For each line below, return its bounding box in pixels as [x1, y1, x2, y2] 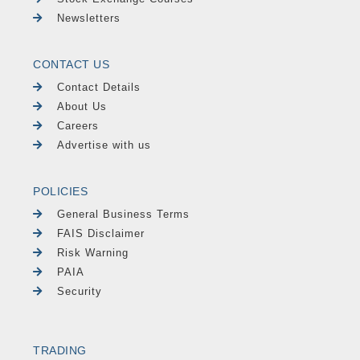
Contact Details [57, 80, 141, 93]
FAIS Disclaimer [57, 227, 145, 240]
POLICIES [33, 185, 88, 198]
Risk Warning [57, 247, 129, 260]
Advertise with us [57, 138, 152, 151]
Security [57, 285, 103, 298]
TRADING [33, 344, 87, 358]
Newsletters [57, 11, 121, 24]
